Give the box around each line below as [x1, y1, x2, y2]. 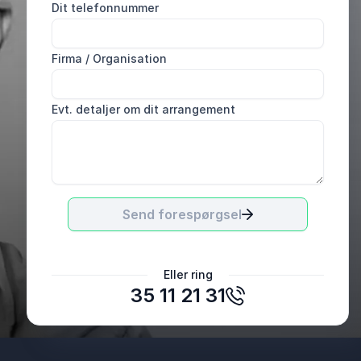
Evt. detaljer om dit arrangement [52, 102, 235, 116]
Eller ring [163, 268, 213, 281]
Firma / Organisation [52, 52, 167, 65]
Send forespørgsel [122, 206, 242, 222]
